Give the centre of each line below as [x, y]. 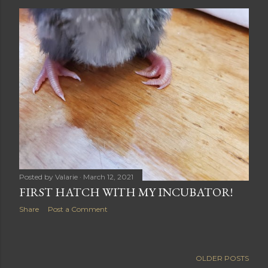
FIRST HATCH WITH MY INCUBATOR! [126, 192]
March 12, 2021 [108, 177]
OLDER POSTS [222, 258]
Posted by [37, 177]
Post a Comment [78, 209]
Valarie [66, 177]
